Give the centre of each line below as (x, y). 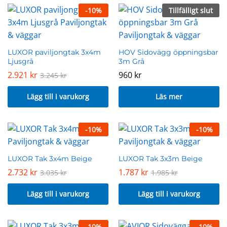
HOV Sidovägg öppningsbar (168, 52)
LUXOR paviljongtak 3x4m (54, 52)
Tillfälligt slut (191, 10)
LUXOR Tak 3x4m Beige (50, 158)
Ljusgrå (21, 61)
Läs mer (169, 96)
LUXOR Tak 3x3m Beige (160, 158)
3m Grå (131, 61)
